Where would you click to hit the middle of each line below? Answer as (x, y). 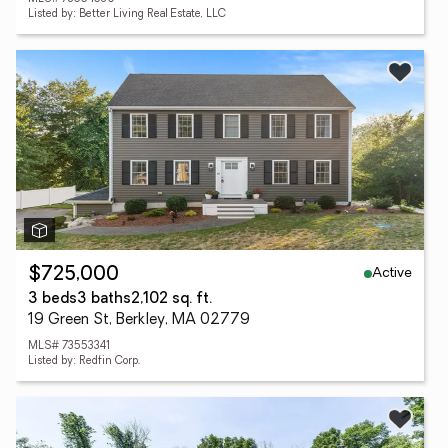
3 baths (104, 299)
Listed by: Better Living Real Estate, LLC (127, 14)
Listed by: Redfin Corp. (84, 361)
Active (392, 273)
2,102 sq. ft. (171, 299)
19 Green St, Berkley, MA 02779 (139, 320)
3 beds (52, 299)
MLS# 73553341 (69, 346)
